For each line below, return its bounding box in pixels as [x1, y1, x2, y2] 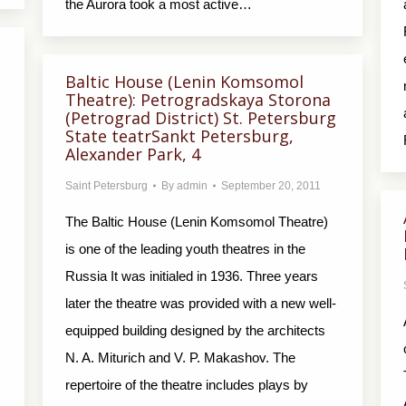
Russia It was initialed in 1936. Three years [65, 268, 318, 284]
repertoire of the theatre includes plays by [65, 377, 308, 392]
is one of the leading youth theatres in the [65, 241, 305, 256]
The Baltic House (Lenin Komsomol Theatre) [65, 214, 328, 229]
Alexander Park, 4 [65, 143, 200, 165]
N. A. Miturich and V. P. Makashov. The [65, 350, 295, 365]
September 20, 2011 [221, 179, 321, 192]
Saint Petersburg [65, 179, 148, 192]
